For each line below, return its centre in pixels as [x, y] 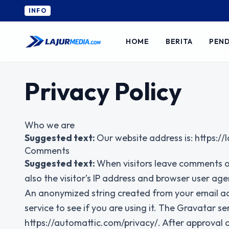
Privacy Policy [103, 91]
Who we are [50, 125]
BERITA [179, 42]
